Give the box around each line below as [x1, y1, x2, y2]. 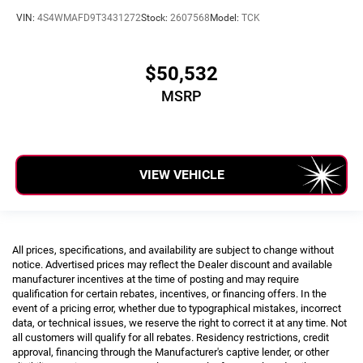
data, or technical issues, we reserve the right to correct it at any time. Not [12, 316, 347, 329]
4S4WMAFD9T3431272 [37, 11, 141, 23]
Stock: [141, 11, 170, 23]
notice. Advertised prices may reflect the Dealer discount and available [12, 258, 332, 271]
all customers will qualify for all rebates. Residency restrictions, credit [12, 331, 329, 344]
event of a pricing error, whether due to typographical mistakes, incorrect [12, 301, 341, 314]
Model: [210, 11, 241, 23]
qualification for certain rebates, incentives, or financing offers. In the [12, 287, 327, 300]
